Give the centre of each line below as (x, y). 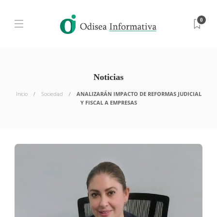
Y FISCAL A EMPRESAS (108, 102)
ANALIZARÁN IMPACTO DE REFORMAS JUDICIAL (139, 94)
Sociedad (52, 94)
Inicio (22, 94)
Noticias (108, 77)
